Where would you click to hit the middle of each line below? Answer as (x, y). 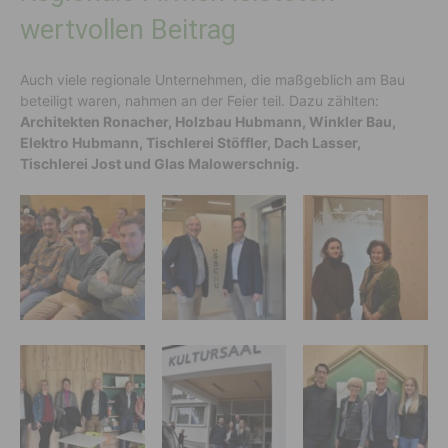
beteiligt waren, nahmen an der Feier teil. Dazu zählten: (199, 101)
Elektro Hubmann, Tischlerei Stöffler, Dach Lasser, (190, 143)
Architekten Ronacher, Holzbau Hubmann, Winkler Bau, (208, 122)
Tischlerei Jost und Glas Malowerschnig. (159, 164)
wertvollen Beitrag (128, 30)
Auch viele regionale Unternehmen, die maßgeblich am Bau (212, 80)
